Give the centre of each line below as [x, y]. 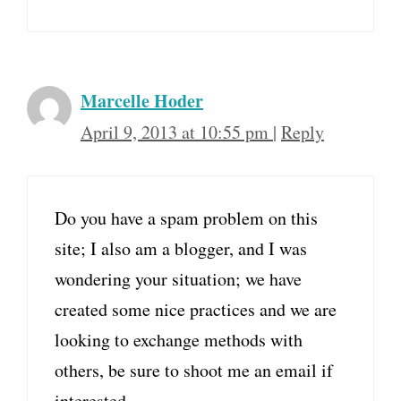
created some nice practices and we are [196, 310]
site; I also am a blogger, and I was [181, 249]
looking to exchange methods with [179, 340]
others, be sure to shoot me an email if [194, 371]
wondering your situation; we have [178, 279]
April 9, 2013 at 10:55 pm [177, 132]
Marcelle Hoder [142, 101]
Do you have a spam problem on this [186, 218]
